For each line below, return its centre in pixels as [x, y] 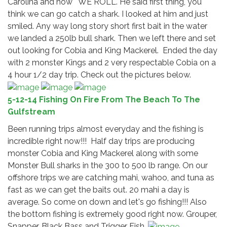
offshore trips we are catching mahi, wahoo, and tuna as [111, 177]
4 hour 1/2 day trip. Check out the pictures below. [99, 75]
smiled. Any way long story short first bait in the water [107, 26]
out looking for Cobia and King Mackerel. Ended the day [112, 51]
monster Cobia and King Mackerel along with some [103, 153]
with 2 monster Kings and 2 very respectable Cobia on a [112, 63]
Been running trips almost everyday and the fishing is [106, 129]
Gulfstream [31, 111]
